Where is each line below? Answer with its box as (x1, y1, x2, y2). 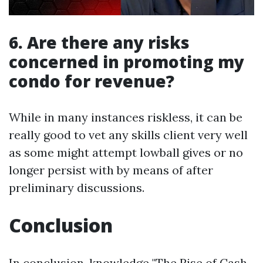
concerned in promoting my (9, 50, 244, 73)
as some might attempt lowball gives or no (9, 145, 243, 160)
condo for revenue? (9, 70, 174, 93)
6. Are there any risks (9, 31, 190, 54)
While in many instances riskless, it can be (9, 110, 242, 125)
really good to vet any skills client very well (9, 127, 248, 143)
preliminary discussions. (9, 180, 144, 195)
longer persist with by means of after (9, 163, 213, 178)
